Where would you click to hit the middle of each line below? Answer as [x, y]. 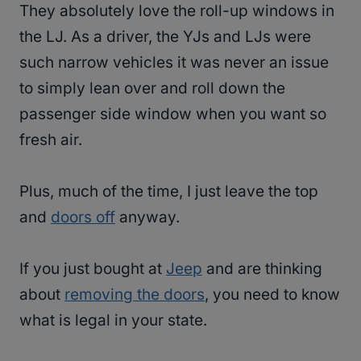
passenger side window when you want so [173, 114]
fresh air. [51, 140]
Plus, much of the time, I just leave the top [169, 192]
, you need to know [272, 295]
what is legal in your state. [113, 321]
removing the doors [135, 295]
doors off [83, 218]
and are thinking [262, 269]
